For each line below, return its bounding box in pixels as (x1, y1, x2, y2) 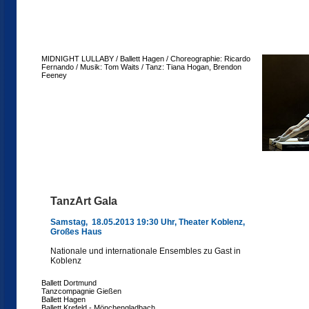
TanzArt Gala (50, 195, 117, 207)
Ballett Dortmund (41, 279, 97, 287)
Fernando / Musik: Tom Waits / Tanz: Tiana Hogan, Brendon (41, 63, 241, 71)
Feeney (41, 71, 67, 79)
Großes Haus (50, 227, 102, 237)
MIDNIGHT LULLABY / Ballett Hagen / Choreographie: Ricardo (41, 54, 250, 63)
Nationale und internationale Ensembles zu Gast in (50, 246, 241, 256)
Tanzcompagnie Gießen (41, 287, 121, 295)
